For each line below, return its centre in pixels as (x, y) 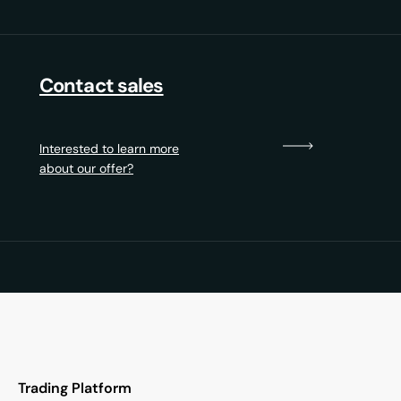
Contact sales (102, 85)
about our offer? (86, 168)
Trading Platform (75, 388)
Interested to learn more (109, 148)
